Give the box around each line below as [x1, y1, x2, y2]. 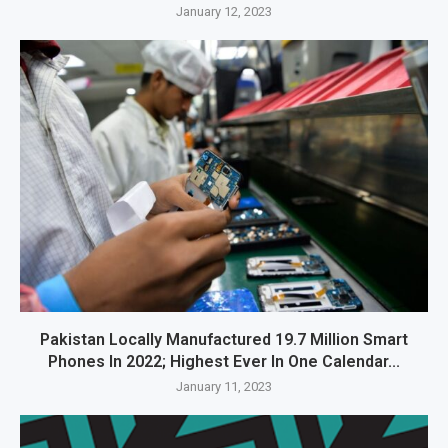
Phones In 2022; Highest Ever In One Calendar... [48, 351, 400, 371]
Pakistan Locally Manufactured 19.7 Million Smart [40, 329, 408, 349]
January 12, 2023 [176, 3, 272, 19]
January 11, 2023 [176, 378, 272, 394]
